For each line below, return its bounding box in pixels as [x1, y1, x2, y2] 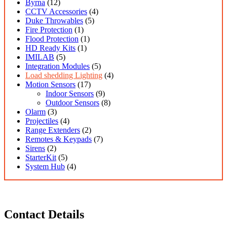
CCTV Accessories [25, 7, 87, 16]
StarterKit [25, 153, 56, 162]
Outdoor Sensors [46, 98, 99, 107]
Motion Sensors [25, 80, 75, 89]
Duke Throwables [25, 16, 83, 25]
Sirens [25, 144, 45, 153]
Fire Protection [25, 25, 72, 34]
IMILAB [25, 53, 54, 62]
